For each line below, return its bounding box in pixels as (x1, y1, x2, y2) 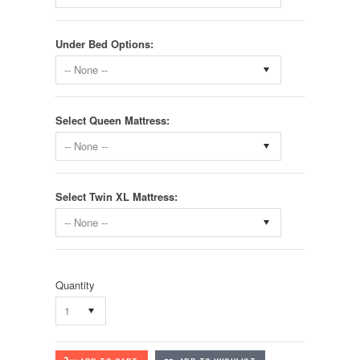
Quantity (55, 277, 95, 293)
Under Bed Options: (55, 36, 153, 52)
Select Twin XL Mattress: (55, 189, 178, 205)
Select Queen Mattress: (55, 112, 170, 129)
